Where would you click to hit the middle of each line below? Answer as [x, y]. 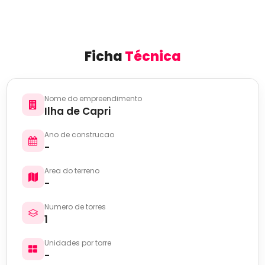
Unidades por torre [77, 243]
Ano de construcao [79, 135]
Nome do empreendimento [93, 99]
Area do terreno [72, 171]
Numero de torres [75, 207]
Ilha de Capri [77, 112]
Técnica [153, 57]
